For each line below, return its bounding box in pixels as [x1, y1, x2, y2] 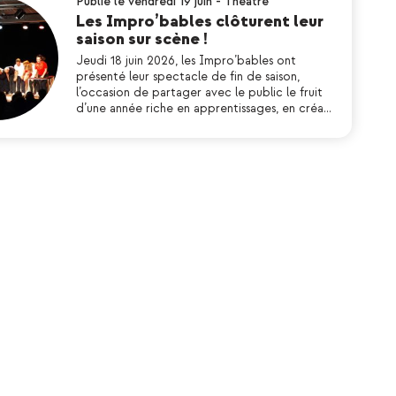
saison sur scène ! [76, 29, 208, 49]
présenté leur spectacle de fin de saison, [76, 69, 300, 84]
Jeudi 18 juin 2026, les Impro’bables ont [76, 53, 296, 68]
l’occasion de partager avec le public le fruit [76, 85, 323, 100]
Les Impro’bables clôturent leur [76, 11, 324, 32]
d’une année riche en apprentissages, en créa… [76, 101, 331, 116]
